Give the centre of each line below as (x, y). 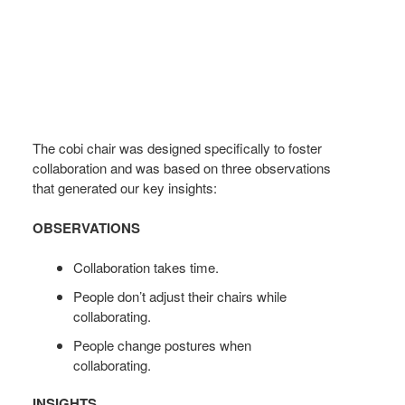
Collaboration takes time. (146, 268)
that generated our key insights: (125, 188)
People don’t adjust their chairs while (180, 297)
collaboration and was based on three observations (182, 168)
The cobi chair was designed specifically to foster (178, 148)
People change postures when (163, 345)
